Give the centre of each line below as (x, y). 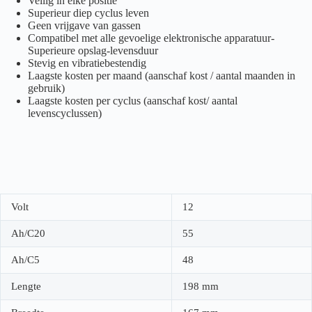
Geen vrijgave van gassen (84, 25)
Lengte (26, 286)
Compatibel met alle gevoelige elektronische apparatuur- (151, 38)
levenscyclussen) (65, 113)
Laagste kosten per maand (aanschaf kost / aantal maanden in (162, 75)
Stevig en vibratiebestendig (87, 63)
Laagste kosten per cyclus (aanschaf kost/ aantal (133, 100)
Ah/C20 (28, 233)
